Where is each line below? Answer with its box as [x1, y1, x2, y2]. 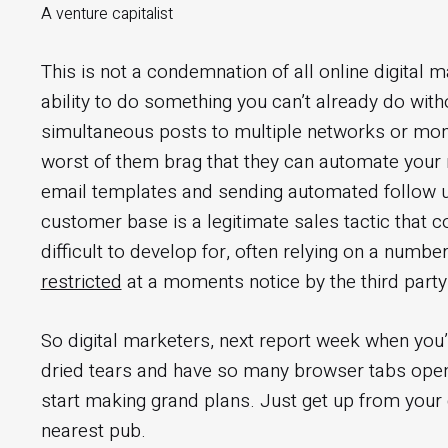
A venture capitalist [40, 2, 173, 27]
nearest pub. [40, 416, 146, 445]
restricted [40, 268, 122, 297]
